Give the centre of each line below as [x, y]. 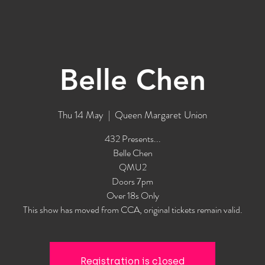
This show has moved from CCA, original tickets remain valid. [132, 209]
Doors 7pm [132, 181]
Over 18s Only [132, 195]
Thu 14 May [81, 114]
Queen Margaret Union [161, 114]
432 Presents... [132, 138]
